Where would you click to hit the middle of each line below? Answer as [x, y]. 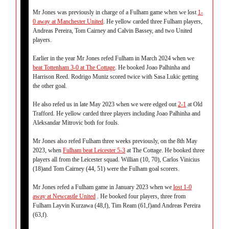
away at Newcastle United [64, 196]
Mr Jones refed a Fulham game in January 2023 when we [103, 187]
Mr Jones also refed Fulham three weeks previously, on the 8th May [115, 141]
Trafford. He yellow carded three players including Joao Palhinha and [117, 113]
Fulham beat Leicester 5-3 [94, 150]
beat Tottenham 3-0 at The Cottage [74, 67]
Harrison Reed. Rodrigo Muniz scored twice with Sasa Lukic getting [116, 77]
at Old [194, 104]
